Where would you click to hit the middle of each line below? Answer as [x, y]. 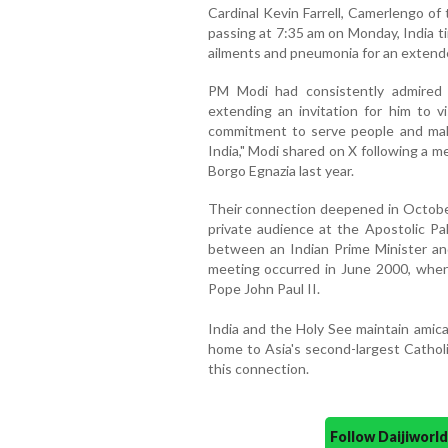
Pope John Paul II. [263, 288]
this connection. [258, 368]
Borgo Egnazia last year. [280, 170]
